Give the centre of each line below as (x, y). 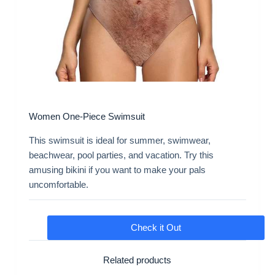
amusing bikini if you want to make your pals (117, 169)
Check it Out (156, 227)
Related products (137, 260)
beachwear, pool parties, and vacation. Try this (121, 155)
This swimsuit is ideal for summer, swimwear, (119, 140)
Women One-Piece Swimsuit (87, 117)
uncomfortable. (58, 184)
